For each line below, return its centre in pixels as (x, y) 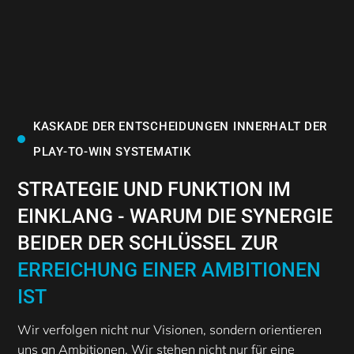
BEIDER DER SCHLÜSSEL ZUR (148, 243)
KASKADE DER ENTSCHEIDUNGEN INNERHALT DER (181, 127)
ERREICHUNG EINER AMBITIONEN (169, 270)
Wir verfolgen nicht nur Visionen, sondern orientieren (169, 330)
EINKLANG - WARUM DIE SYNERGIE (175, 217)
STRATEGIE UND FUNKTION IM (154, 190)
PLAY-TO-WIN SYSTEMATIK (112, 152)
